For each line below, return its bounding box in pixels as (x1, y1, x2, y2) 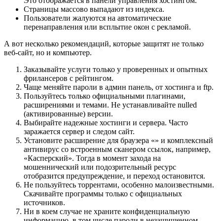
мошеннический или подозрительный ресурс (24, 162, 176, 171)
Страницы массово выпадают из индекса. (24, 4, 164, 13)
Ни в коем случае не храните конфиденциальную (24, 207, 190, 216)
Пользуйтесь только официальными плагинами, (24, 91, 185, 100)
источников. (24, 198, 65, 207)
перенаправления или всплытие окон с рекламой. (24, 22, 191, 31)
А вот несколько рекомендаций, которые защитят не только (4, 39, 204, 48)
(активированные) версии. (24, 109, 113, 118)
